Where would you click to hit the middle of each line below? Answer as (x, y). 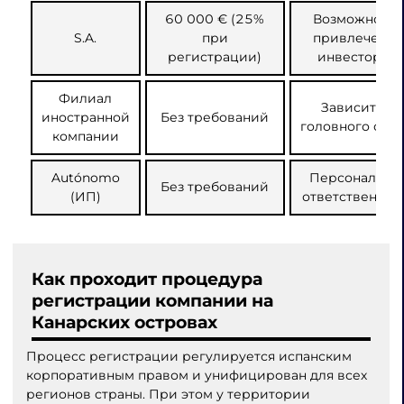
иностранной (85, 117)
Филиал (86, 98)
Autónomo (85, 177)
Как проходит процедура (147, 279)
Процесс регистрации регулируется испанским (188, 357)
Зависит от (358, 107)
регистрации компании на (153, 300)
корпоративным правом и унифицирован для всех (196, 376)
